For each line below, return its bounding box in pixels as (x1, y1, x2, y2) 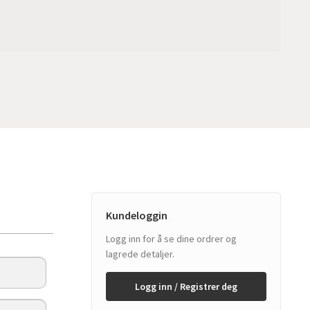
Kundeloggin (106, 208, 168, 223)
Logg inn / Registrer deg (135, 280, 238, 293)
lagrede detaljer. (106, 248, 175, 261)
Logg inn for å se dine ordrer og (106, 232, 237, 246)
